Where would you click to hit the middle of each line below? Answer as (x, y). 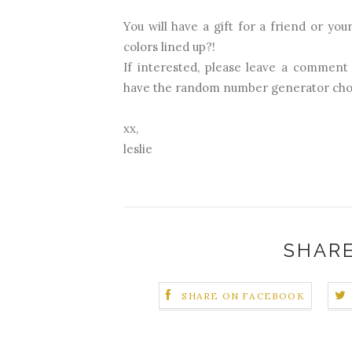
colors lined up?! (169, 47)
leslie (138, 149)
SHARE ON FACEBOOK (243, 296)
